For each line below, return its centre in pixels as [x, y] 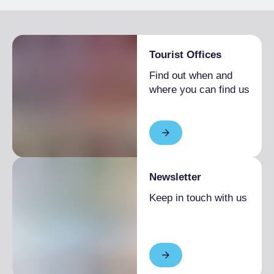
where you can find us [199, 90]
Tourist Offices [185, 55]
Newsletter [175, 177]
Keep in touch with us [198, 198]
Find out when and [191, 76]
